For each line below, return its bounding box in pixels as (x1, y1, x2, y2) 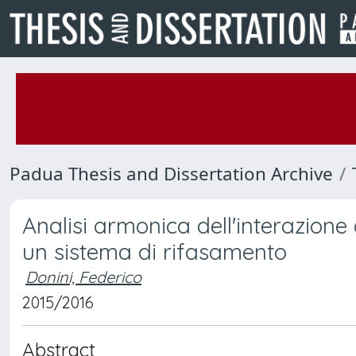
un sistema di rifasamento (22, 238, 287, 265)
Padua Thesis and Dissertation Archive (10, 161, 333, 186)
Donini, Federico (25, 267, 141, 287)
